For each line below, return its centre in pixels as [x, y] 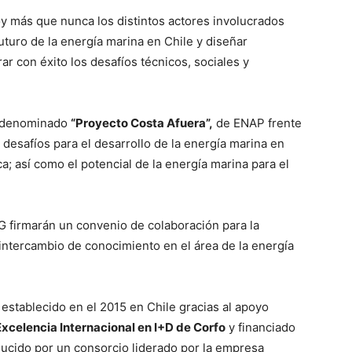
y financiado [260, 328]
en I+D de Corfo [181, 328]
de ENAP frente [257, 123]
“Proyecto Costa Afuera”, [142, 123]
